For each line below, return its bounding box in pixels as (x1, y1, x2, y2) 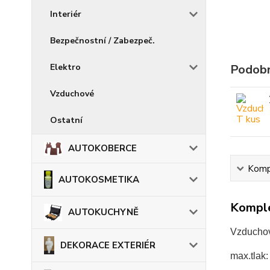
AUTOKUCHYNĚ (68, 206, 139, 219)
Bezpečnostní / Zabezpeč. (50, 35, 155, 46)
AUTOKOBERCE (68, 142, 137, 155)
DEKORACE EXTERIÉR (60, 239, 156, 251)
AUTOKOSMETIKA (58, 173, 140, 186)
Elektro (50, 61, 81, 73)
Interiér (50, 8, 81, 20)
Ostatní (50, 115, 83, 126)
